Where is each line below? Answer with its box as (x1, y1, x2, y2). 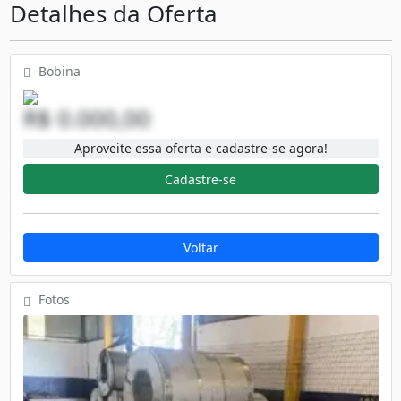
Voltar (183, 239, 218, 256)
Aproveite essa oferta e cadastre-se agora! (73, 140, 328, 158)
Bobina (34, 62, 81, 80)
